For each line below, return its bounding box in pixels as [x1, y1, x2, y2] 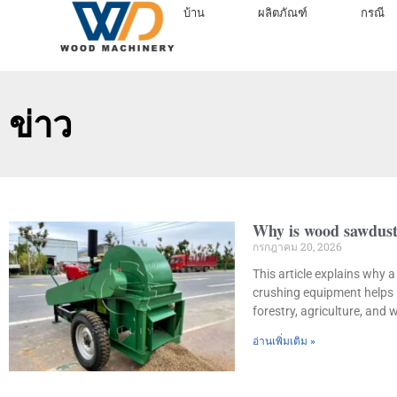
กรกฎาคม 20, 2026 [253, 239, 343, 253]
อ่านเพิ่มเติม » [253, 335, 316, 347]
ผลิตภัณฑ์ [258, 4, 308, 20]
